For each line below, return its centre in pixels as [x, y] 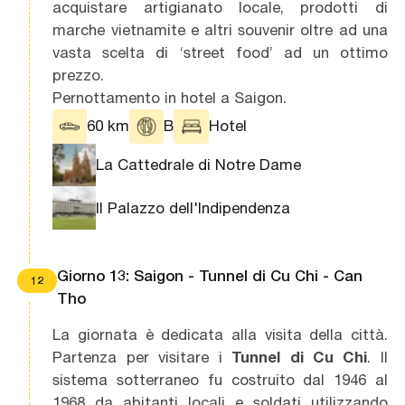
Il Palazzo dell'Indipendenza [193, 207]
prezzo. [79, 75]
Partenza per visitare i [142, 357]
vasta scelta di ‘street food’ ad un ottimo [220, 52]
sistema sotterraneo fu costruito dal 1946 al [220, 379]
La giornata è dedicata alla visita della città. [220, 334]
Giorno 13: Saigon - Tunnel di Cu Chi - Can [209, 276]
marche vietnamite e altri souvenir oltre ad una [220, 29]
